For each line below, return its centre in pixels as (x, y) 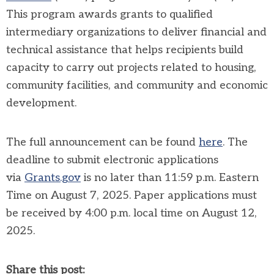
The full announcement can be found (102, 142)
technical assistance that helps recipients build (125, 50)
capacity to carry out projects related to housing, (131, 68)
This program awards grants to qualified (109, 14)
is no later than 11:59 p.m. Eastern (171, 178)
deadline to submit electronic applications (112, 160)
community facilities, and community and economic (137, 85)
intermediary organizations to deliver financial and (136, 32)
